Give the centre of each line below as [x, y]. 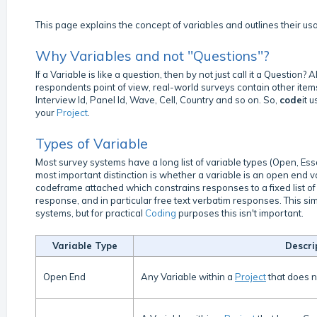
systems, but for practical [90, 213]
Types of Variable [92, 143]
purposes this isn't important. [241, 213]
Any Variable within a [188, 276]
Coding [162, 213]
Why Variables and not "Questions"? [152, 55]
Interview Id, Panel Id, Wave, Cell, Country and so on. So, [157, 99]
